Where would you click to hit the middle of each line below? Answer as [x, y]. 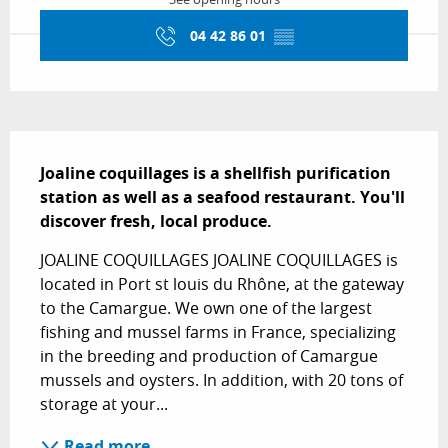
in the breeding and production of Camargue [209, 355]
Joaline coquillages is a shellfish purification [215, 172]
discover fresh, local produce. [156, 220]
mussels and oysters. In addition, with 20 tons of [221, 379]
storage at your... [104, 403]
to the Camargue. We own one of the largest [206, 307]
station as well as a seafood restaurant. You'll [222, 196]
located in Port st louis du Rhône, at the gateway [222, 283]
